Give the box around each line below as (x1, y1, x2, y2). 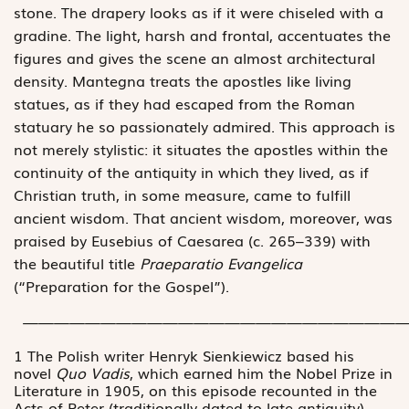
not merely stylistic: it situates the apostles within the (14, 137, 388, 160)
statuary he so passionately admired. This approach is (14, 114, 395, 137)
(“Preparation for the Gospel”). (14, 274, 229, 297)
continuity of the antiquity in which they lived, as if (14, 160, 369, 183)
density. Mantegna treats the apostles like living (14, 68, 351, 91)
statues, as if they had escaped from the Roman (14, 91, 355, 114)
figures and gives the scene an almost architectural (14, 46, 375, 68)
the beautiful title (14, 251, 140, 274)
